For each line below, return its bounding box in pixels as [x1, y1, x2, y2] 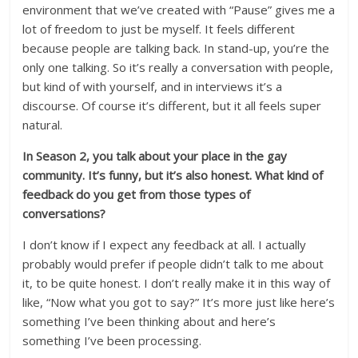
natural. [22, 117, 63, 133]
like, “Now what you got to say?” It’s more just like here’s [22, 294, 336, 310]
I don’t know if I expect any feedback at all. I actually [22, 237, 307, 253]
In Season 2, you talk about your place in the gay [22, 148, 288, 164]
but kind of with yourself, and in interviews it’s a [22, 78, 283, 94]
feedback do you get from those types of [22, 186, 251, 202]
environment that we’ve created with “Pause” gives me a [22, 2, 336, 18]
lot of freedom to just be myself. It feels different [22, 21, 296, 37]
